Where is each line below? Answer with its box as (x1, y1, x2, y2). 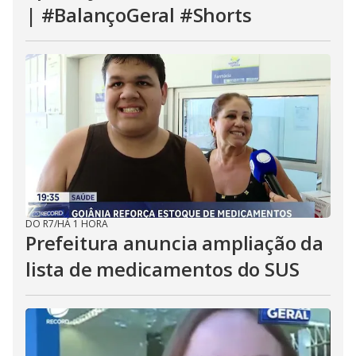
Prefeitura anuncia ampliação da (25, 230, 323, 256)
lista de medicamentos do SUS (25, 256, 300, 282)
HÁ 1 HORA (57, 217, 108, 230)
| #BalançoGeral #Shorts (25, 2, 252, 28)
